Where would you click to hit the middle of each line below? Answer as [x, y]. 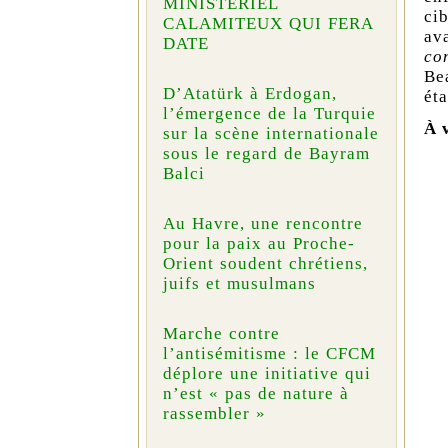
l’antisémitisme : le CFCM [269, 354]
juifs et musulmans [239, 284]
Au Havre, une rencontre [262, 224]
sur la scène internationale [270, 134]
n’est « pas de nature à [255, 394]
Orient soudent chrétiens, [265, 264]
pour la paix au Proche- [258, 244]
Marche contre [221, 334]
